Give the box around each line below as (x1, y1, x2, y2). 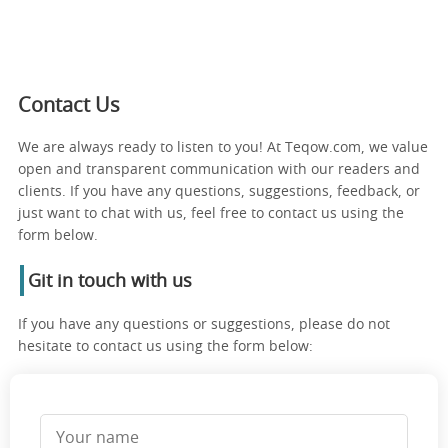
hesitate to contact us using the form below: (18, 339, 313, 354)
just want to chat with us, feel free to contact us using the (18, 206, 404, 221)
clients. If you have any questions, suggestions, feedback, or (18, 184, 420, 199)
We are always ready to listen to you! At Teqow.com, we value (18, 140, 428, 155)
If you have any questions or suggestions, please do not (18, 317, 390, 332)
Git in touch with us (28, 272, 192, 291)
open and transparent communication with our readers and (18, 162, 420, 177)
